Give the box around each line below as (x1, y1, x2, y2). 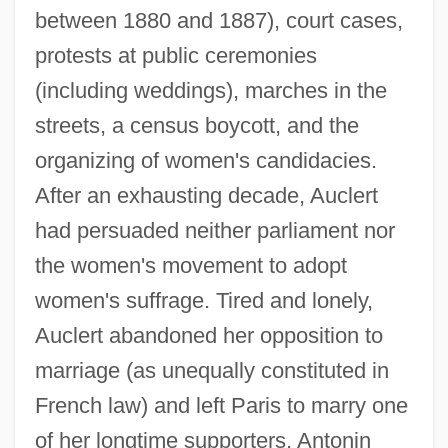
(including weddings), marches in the (34, 77, 387, 103)
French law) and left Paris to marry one (34, 392, 408, 418)
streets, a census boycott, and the (34, 112, 359, 138)
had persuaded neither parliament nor (34, 217, 395, 243)
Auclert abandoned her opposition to (34, 322, 383, 348)
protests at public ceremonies (34, 42, 317, 68)
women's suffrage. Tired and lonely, (34, 287, 373, 313)
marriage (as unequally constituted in (34, 357, 389, 383)
